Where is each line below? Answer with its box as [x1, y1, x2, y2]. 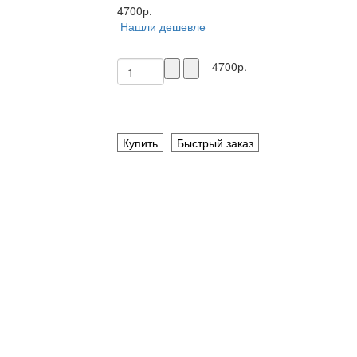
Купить [122, 134, 158, 151]
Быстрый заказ [176, 134, 253, 151]
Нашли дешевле [120, 18, 206, 34]
